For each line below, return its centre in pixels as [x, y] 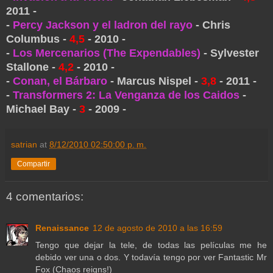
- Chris [211, 25]
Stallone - [32, 67]
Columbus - [38, 39]
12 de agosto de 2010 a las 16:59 [158, 228]
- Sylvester [230, 53]
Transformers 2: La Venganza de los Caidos [126, 95]
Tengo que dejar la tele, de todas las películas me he [151, 245]
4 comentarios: [45, 196]
